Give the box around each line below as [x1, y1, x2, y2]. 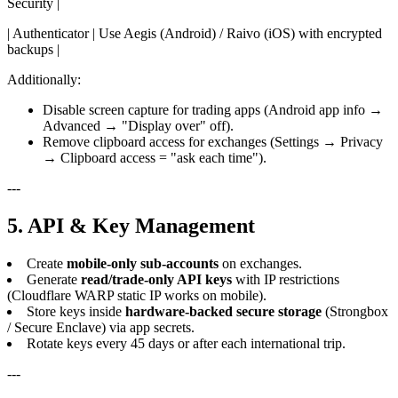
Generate [27, 271, 81, 287]
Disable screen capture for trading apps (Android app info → [43, 101, 383, 117]
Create [27, 255, 67, 271]
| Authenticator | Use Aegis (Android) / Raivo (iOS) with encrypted [7, 25, 382, 41]
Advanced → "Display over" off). [43, 117, 234, 133]
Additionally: [7, 71, 81, 87]
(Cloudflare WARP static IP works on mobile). [7, 287, 267, 303]
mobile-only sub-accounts [67, 255, 219, 271]
